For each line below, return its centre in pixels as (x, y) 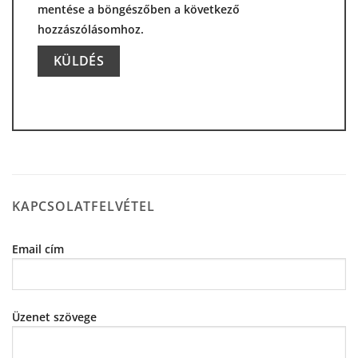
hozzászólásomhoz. (91, 29)
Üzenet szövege (54, 316)
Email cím (38, 249)
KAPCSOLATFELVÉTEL (84, 206)
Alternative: (69, 105)
